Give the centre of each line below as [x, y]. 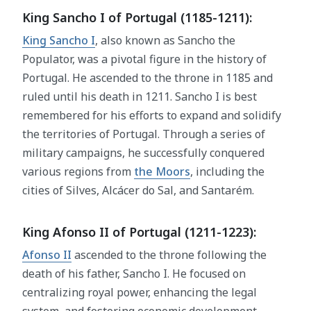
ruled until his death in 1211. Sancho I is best [140, 97]
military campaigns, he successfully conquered [143, 153]
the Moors [162, 172]
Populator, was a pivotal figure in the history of [144, 59]
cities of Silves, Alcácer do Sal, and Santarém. [138, 191]
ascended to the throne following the [169, 255]
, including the [227, 172]
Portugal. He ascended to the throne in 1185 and [148, 78]
